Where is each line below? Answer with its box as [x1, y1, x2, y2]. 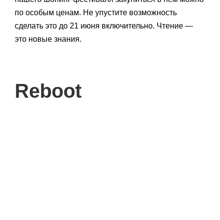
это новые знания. [15, 34, 82, 43]
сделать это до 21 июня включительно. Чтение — [15, 21, 193, 30]
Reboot [15, 80, 82, 102]
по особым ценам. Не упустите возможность [15, 8, 177, 17]
